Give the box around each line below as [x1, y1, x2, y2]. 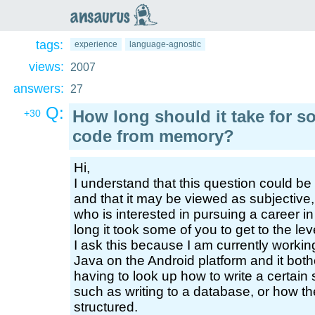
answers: [13, 82, 64, 96]
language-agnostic [129, 39, 201, 49]
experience [75, 39, 117, 49]
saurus [90, 26, 145, 45]
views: [29, 60, 64, 74]
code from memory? [72, 127, 234, 146]
